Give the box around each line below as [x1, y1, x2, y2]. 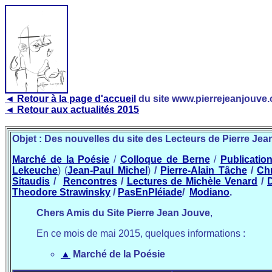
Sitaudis [12, 176, 50, 186]
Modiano [189, 187, 229, 197]
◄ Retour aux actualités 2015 [5, 104, 139, 115]
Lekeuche [12, 165, 58, 175]
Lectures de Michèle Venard [126, 176, 258, 186]
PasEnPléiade [118, 187, 182, 197]
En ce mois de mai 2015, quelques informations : [36, 228, 245, 239]
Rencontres [63, 176, 117, 186]
